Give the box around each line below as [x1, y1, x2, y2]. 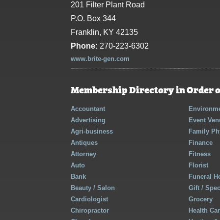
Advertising [71, 116, 106, 124]
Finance [189, 139, 213, 147]
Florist [189, 162, 209, 169]
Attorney [71, 150, 96, 158]
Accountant [71, 105, 105, 113]
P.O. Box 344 [71, 14, 116, 23]
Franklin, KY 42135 [71, 28, 138, 37]
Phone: [71, 42, 98, 51]
